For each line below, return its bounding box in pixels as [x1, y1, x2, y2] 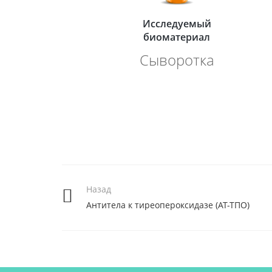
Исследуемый [142, 17, 211, 30]
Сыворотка [139, 50, 214, 70]
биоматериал [143, 30, 211, 44]
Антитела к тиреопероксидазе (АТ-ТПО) [86, 199, 250, 211]
